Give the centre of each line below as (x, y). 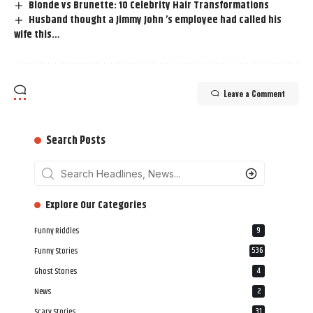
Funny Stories (56, 252)
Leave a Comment (254, 94)
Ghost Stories (56, 272)
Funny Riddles (57, 231)
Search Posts (76, 141)
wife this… (37, 35)
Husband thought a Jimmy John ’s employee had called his (155, 20)
